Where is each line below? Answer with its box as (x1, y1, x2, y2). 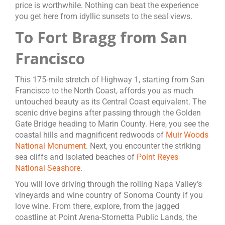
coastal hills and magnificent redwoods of (15, 130, 166, 140)
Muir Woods (166, 130, 208, 140)
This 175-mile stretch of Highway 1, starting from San (15, 75, 204, 84)
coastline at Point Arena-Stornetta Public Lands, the (15, 212, 197, 222)
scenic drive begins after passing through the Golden (15, 108, 201, 118)
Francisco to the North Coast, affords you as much (15, 86, 193, 95)
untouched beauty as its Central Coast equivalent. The (15, 97, 206, 106)
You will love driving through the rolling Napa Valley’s (15, 179, 202, 189)
